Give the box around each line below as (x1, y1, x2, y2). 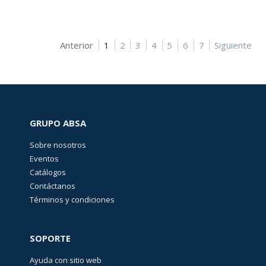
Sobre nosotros (30, 140, 86, 151)
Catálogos (30, 167, 66, 178)
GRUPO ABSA (30, 117, 86, 129)
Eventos (30, 153, 59, 164)
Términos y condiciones (30, 194, 115, 205)
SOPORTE (30, 232, 71, 245)
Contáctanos (30, 180, 75, 192)
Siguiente (214, 39, 252, 52)
